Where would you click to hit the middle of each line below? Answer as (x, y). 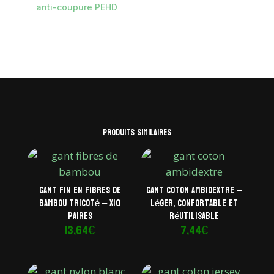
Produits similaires (137, 132)
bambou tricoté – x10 (80, 204)
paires (80, 217)
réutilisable (194, 217)
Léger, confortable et (194, 204)
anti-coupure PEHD (76, 7)
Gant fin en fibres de (80, 191)
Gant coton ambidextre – (194, 191)
